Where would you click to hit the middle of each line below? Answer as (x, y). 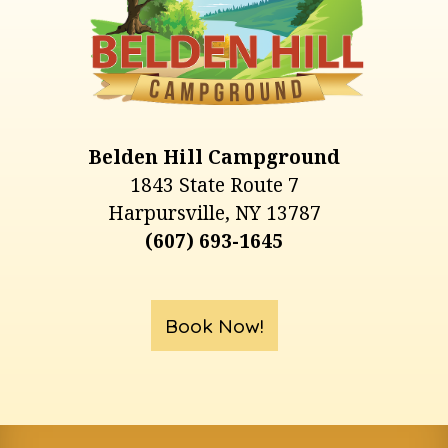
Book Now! (214, 325)
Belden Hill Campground (214, 156)
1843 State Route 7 (214, 184)
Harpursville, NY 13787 (214, 212)
